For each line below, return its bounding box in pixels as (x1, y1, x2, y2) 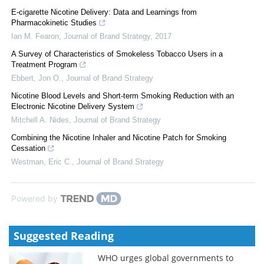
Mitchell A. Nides (11, 115, 69, 124)
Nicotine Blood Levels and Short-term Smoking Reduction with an (11, 91, 234, 100)
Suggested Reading (14, 228, 114, 243)
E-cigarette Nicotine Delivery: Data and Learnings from (11, 7, 197, 16)
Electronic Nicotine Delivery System (11, 101, 134, 111)
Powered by (11, 193, 58, 203)
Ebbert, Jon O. (11, 73, 61, 82)
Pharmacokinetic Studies (11, 18, 97, 27)
